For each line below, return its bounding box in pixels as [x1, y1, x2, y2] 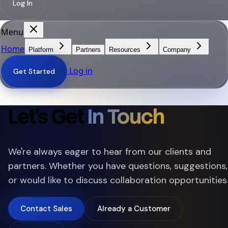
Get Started [13, 66, 55, 76]
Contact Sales [20, 204, 72, 214]
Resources [109, 46, 142, 53]
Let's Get [8, 103, 88, 130]
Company [163, 46, 193, 53]
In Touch [88, 103, 164, 130]
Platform [28, 46, 55, 53]
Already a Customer [97, 204, 170, 214]
